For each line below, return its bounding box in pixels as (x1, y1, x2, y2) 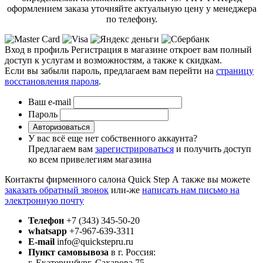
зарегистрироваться (95, 144, 174, 154)
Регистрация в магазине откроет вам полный (71, 45, 252, 55)
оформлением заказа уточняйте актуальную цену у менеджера (6, 4, 257, 14)
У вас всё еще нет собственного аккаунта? (28, 133, 197, 144)
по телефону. (106, 14, 157, 25)
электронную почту (5, 195, 84, 206)
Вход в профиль (5, 45, 69, 55)
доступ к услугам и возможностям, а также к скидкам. (5, 55, 222, 66)
